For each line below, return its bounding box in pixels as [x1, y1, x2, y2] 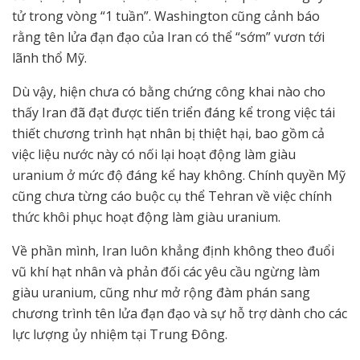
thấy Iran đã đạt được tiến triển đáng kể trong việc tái [12, 104, 335, 122]
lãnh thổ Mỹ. [12, 49, 87, 67]
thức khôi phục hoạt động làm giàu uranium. [12, 208, 280, 227]
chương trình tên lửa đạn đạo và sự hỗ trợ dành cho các [12, 305, 347, 323]
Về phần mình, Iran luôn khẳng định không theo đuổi [12, 242, 334, 260]
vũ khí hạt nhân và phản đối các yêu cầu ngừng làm [12, 263, 320, 281]
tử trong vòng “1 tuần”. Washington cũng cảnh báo [12, 7, 320, 26]
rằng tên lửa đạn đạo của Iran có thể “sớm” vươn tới [12, 28, 325, 47]
